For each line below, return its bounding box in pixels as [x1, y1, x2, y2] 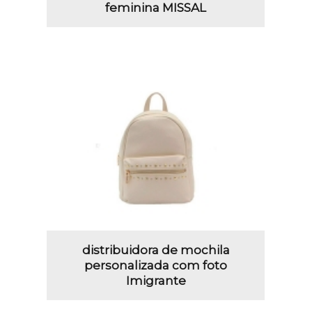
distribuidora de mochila [81, 242, 230, 257]
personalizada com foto [84, 258, 228, 272]
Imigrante [125, 273, 186, 288]
